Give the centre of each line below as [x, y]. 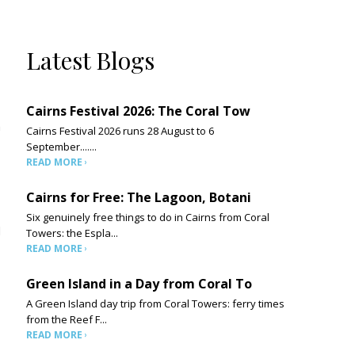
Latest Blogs [91, 60]
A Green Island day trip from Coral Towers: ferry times [156, 303]
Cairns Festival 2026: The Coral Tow [139, 111]
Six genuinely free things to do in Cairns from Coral [148, 217]
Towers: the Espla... [73, 233]
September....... [62, 147]
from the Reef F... [67, 319]
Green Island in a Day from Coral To [139, 284]
